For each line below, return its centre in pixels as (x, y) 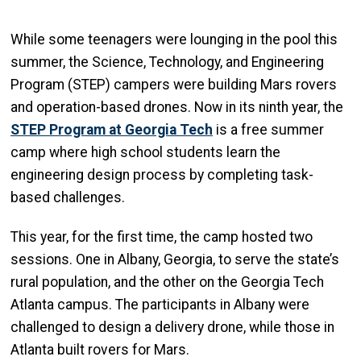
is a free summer (268, 130)
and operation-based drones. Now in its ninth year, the (177, 108)
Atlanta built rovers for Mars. (100, 349)
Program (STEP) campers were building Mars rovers (174, 85)
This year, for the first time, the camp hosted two (162, 237)
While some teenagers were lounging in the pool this (174, 40)
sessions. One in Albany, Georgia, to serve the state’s (175, 259)
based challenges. (68, 198)
